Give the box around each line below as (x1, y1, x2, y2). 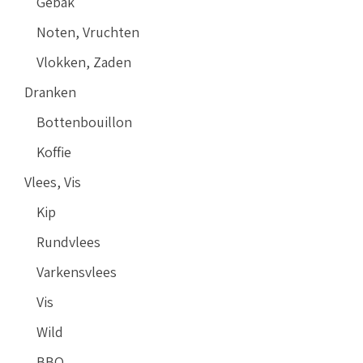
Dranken (24, 83, 76, 102)
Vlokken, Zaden (36, 53, 131, 72)
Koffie (36, 143, 71, 162)
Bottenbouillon (36, 113, 132, 132)
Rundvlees (36, 233, 100, 252)
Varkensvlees (36, 263, 117, 282)
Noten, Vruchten (36, 23, 139, 42)
